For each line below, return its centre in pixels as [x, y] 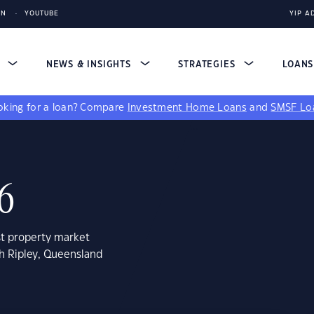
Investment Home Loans [187, 108]
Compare [104, 108]
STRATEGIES [209, 64]
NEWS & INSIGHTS [90, 64]
